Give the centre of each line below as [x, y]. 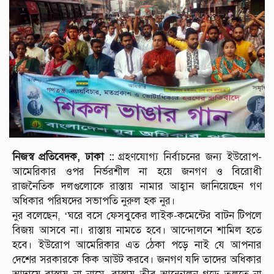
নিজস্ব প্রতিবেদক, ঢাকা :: [65, 157]
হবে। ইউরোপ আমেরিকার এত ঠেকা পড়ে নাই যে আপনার [137, 245]
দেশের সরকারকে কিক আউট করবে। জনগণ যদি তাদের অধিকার [137, 260]
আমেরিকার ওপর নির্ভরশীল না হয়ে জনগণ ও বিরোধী [137, 172]
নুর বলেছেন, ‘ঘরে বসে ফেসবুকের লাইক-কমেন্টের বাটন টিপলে [137, 216]
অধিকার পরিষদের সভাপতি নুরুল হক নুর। [94, 201]
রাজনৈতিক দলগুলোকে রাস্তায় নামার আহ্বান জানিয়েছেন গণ [137, 187]
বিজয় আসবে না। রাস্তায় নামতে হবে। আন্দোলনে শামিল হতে [137, 231]
